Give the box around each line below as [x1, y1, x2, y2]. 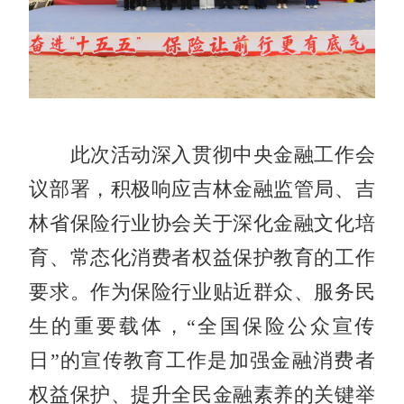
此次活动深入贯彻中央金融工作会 [29, 144, 375, 167]
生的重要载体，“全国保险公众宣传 [29, 316, 375, 338]
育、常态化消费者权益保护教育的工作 [29, 247, 375, 270]
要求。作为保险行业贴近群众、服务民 [29, 281, 375, 304]
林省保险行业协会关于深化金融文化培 [29, 213, 375, 235]
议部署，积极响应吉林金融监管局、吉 [29, 179, 375, 201]
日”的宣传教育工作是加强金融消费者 [29, 350, 375, 372]
